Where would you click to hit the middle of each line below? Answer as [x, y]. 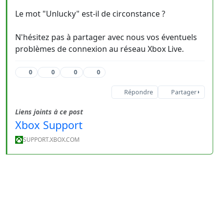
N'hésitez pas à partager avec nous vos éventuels [106, 37]
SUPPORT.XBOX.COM [51, 140]
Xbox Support [49, 125]
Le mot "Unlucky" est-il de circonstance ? [90, 14]
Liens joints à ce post [49, 112]
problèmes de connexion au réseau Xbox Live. [99, 49]
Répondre [138, 92]
